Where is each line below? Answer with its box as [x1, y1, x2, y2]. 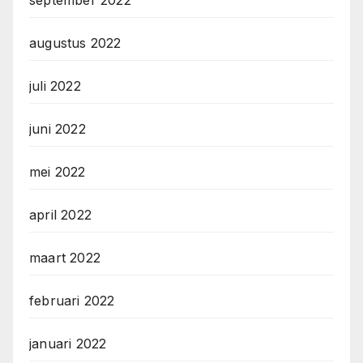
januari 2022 [29, 335, 107, 352]
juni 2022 [29, 121, 86, 138]
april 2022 [29, 207, 92, 224]
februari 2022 [29, 293, 115, 310]
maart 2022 [29, 250, 100, 267]
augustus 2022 [29, 35, 122, 52]
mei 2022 [29, 164, 86, 181]
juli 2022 [29, 78, 81, 95]
